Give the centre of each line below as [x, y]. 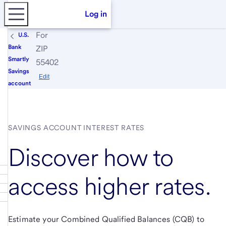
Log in [96, 14]
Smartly [19, 59]
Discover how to [91, 157]
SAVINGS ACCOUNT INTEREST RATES [76, 127]
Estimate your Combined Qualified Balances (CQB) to [106, 219]
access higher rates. [110, 186]
